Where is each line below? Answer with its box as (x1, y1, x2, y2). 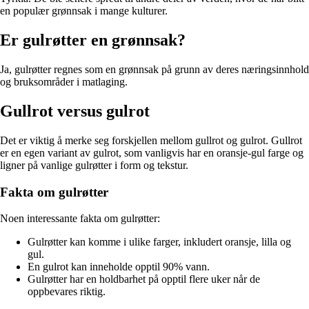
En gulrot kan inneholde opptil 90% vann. (28, 261, 210, 273)
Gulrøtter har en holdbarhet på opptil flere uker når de (28, 273, 260, 286)
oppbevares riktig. (28, 286, 106, 298)
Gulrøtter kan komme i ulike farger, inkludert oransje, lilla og (28, 236, 291, 248)
